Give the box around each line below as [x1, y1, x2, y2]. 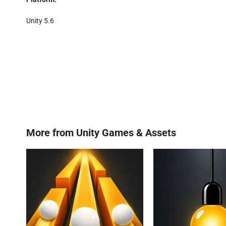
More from [26, 127, 76, 139]
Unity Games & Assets [76, 127, 176, 139]
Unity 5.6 [26, 17, 54, 25]
